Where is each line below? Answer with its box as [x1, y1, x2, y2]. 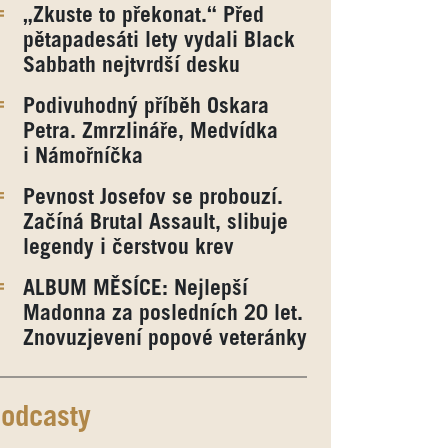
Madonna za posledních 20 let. [22, 304, 303, 324]
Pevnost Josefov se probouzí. [22, 188, 283, 208]
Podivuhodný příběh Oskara [22, 97, 269, 117]
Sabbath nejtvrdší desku [22, 56, 240, 76]
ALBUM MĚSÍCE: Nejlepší [22, 279, 248, 299]
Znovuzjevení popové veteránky [22, 329, 307, 349]
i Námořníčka [22, 147, 143, 167]
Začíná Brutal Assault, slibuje [22, 213, 288, 233]
